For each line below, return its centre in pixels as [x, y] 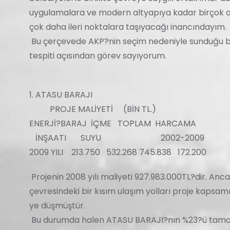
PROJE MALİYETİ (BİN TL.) [93, 109]
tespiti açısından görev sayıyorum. [98, 56]
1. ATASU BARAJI [61, 95]
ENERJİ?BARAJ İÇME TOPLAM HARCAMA [113, 123]
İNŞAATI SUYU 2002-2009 [121, 138]
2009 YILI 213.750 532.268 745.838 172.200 [118, 152]
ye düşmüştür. [57, 206]
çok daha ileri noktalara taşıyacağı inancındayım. [128, 27]
